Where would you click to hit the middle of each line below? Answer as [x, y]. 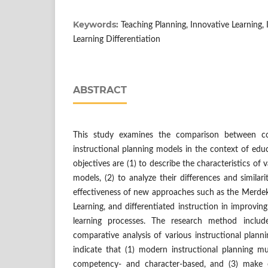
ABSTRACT [100, 90]
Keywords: [97, 24]
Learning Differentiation [117, 39]
